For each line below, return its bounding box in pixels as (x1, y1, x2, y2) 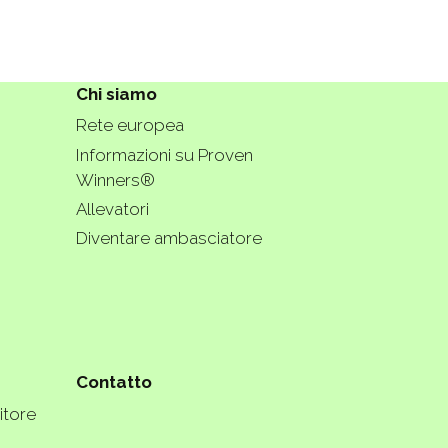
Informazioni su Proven (76, 144, 253, 165)
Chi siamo (76, 84, 157, 105)
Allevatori (76, 198, 149, 219)
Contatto (76, 372, 152, 393)
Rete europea (76, 115, 184, 136)
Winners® (76, 169, 155, 190)
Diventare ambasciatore (76, 228, 262, 249)
